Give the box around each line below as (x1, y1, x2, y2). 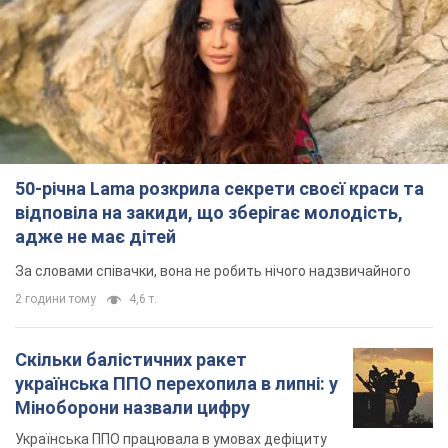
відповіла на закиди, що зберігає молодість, (15, 202, 403, 224)
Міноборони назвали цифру (15, 397, 250, 419)
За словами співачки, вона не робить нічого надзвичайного (15, 263, 411, 280)
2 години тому (15, 292, 96, 307)
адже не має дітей (15, 226, 176, 248)
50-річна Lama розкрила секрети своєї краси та (15, 178, 424, 200)
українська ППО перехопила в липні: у (15, 373, 338, 395)
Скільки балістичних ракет (15, 349, 247, 371)
